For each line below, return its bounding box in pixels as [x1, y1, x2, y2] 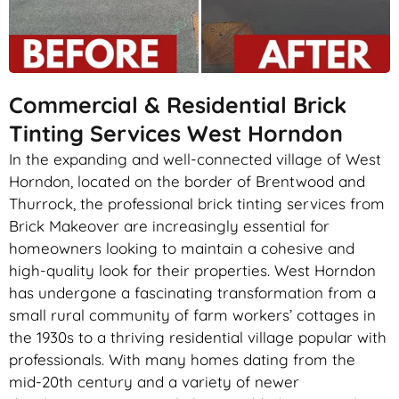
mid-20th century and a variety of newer [9, 372, 299, 392]
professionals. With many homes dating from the [9, 350, 355, 370]
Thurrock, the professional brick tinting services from [9, 194, 385, 214]
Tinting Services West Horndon [9, 119, 343, 148]
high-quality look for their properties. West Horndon [9, 261, 376, 281]
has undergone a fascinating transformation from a [9, 283, 376, 303]
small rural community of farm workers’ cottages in [9, 305, 376, 325]
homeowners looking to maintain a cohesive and [9, 239, 354, 258]
